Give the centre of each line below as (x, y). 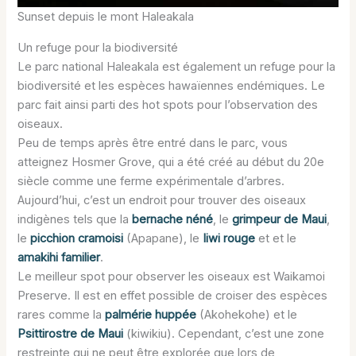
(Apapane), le (163, 238)
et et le (276, 238)
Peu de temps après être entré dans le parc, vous (153, 143)
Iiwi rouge (229, 238)
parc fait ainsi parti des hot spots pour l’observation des (168, 104)
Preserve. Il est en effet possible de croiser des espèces (173, 295)
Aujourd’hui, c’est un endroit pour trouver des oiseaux (162, 200)
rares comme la (62, 314)
